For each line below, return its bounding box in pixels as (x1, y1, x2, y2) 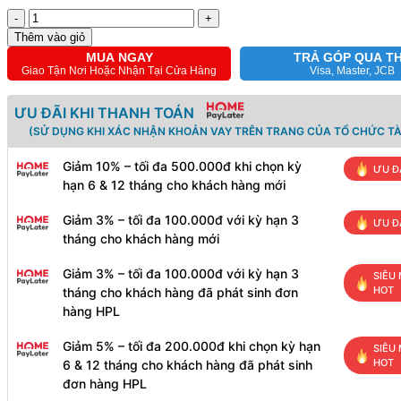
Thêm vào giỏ (14, 30, 85, 45)
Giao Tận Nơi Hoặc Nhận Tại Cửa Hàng (21, 64, 217, 78)
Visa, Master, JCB (309, 64, 395, 78)
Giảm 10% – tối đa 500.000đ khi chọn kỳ (63, 158, 302, 175)
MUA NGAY (85, 50, 153, 65)
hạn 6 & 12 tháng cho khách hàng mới (63, 177, 286, 193)
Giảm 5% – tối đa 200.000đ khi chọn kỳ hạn (63, 338, 320, 354)
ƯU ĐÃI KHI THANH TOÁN (14, 104, 194, 123)
